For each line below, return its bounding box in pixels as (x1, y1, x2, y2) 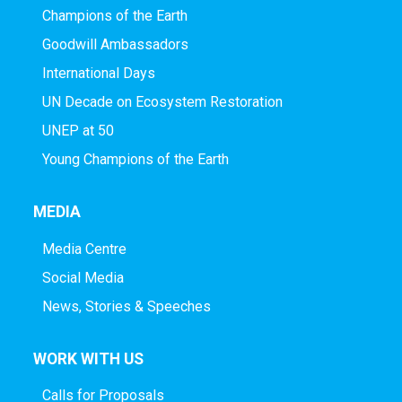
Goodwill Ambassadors (41, 36, 188, 54)
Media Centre (41, 240, 127, 258)
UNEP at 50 (41, 122, 114, 140)
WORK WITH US (32, 349, 144, 368)
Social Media (41, 268, 124, 286)
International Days (41, 65, 155, 83)
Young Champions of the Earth (41, 151, 229, 169)
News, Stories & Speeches (41, 297, 211, 315)
